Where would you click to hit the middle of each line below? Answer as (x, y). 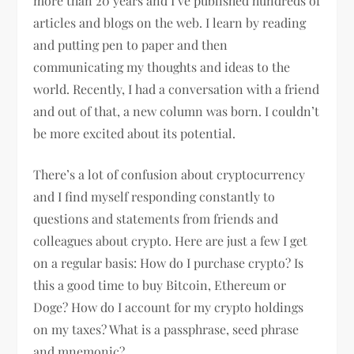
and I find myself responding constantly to (154, 196)
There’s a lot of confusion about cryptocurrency (169, 174)
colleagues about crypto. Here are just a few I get (171, 240)
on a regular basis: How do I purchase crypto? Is (169, 262)
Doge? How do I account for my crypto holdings (169, 307)
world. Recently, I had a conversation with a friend (177, 88)
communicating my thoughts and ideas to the (162, 66)
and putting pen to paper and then (131, 44)
